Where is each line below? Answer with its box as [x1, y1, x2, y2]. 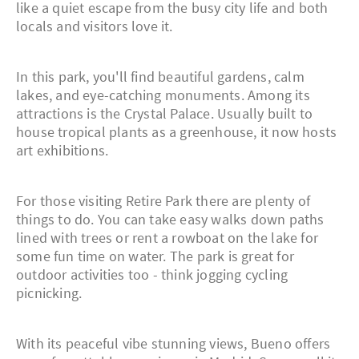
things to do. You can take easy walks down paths [16, 210, 325, 229]
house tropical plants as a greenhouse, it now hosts [16, 123, 337, 142]
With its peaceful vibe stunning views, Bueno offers [16, 334, 331, 353]
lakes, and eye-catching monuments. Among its [16, 86, 310, 105]
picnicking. [16, 284, 83, 303]
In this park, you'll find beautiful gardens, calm [16, 67, 305, 87]
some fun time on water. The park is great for [16, 247, 295, 266]
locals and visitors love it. [16, 17, 173, 36]
